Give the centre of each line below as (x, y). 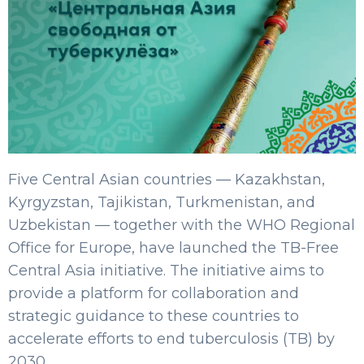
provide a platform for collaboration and (154, 293)
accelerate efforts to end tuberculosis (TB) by (171, 339)
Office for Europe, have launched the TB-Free (173, 248)
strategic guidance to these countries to (154, 316)
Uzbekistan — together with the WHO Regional (182, 225)
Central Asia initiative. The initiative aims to (166, 271)
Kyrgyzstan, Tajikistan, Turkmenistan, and (162, 202)
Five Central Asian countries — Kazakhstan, (167, 180)
